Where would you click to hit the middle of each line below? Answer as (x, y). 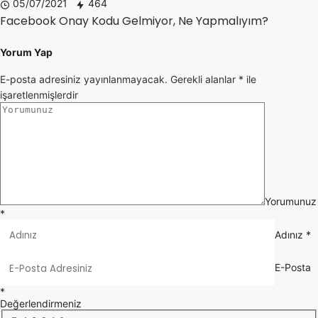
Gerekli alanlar (204, 79)
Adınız (289, 234)
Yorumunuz (291, 201)
